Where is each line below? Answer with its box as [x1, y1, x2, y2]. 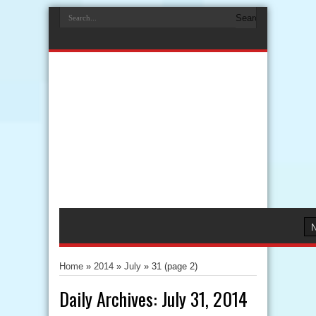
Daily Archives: [59, 285, 162, 312]
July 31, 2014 [162, 285, 248, 312]
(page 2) [162, 261, 197, 272]
